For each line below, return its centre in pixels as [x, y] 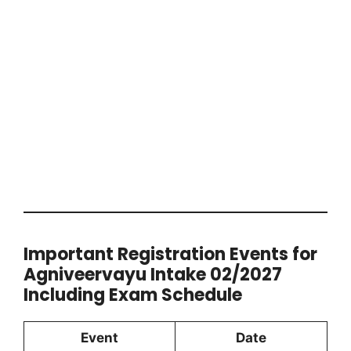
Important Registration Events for [170, 254]
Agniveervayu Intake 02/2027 [153, 274]
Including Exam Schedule [133, 295]
